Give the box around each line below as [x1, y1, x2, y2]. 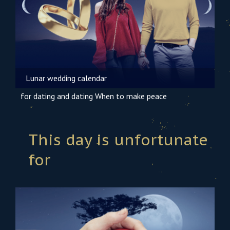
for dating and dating [21, 91, 93, 101]
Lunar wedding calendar [26, 73, 107, 83]
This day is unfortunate [28, 129, 208, 149]
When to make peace [95, 91, 167, 101]
